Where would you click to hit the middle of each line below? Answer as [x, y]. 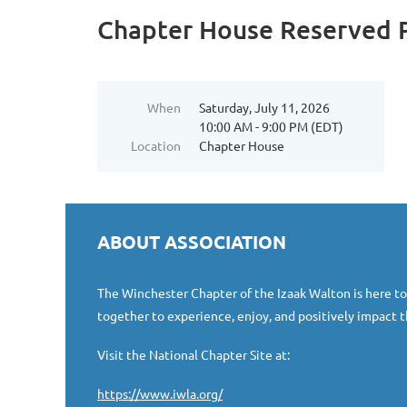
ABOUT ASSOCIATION [192, 242]
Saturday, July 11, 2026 [264, 107]
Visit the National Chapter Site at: [194, 354]
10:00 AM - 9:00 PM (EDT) [271, 126]
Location [156, 145]
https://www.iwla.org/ [160, 393]
